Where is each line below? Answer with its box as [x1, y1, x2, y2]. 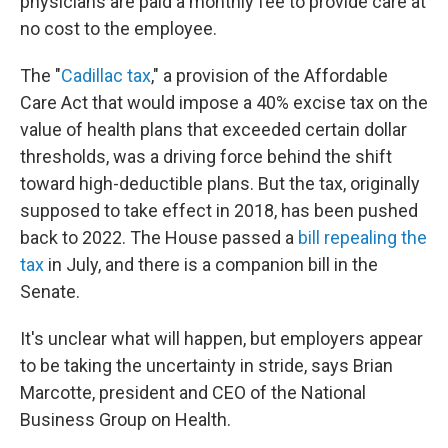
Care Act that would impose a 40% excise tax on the [20, 92, 428, 114]
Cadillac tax [61, 65, 151, 87]
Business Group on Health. [20, 409, 231, 431]
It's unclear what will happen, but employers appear [20, 328, 423, 350]
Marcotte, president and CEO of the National [20, 382, 366, 404]
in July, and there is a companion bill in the [44, 254, 378, 276]
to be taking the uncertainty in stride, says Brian [20, 355, 393, 377]
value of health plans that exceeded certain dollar [20, 119, 407, 141]
